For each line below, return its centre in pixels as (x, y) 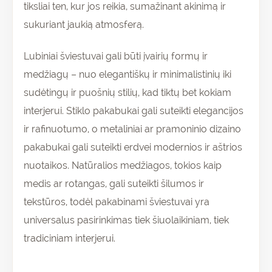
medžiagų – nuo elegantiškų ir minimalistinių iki (127, 74)
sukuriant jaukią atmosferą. (84, 24)
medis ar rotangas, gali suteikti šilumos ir (114, 183)
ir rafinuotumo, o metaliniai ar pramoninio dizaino (132, 129)
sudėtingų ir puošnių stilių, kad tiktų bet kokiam (127, 92)
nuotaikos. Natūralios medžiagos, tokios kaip (123, 165)
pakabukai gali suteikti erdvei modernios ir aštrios (133, 147)
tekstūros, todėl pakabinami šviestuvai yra (117, 202)
